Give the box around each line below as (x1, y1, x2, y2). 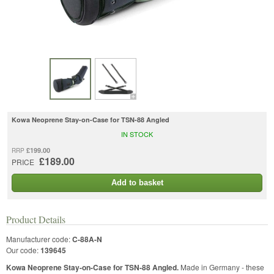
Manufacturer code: (6, 233, 72, 244)
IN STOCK (121, 128, 153, 139)
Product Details (6, 212, 65, 226)
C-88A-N (72, 233, 102, 245)
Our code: (6, 244, 40, 255)
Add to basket (111, 177, 163, 187)
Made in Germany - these (179, 261, 264, 272)
